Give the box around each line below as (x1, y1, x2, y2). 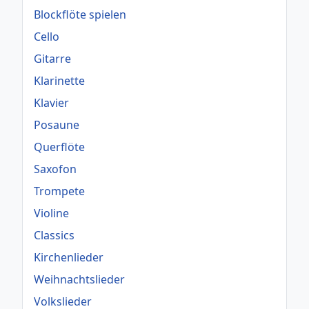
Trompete (34, 183, 85, 199)
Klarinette (34, 73, 85, 89)
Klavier (34, 95, 69, 111)
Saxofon (34, 161, 77, 177)
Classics (34, 228, 74, 243)
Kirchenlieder (34, 250, 103, 266)
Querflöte (34, 139, 85, 155)
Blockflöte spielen (34, 7, 126, 23)
